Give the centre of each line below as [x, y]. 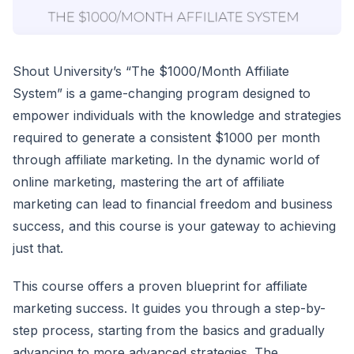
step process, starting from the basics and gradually [169, 331]
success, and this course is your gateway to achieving [174, 226]
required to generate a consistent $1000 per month [166, 138]
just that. [38, 249]
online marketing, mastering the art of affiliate [149, 182]
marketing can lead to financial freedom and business [173, 204]
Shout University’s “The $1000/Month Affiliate [151, 72]
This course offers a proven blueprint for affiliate [160, 286]
